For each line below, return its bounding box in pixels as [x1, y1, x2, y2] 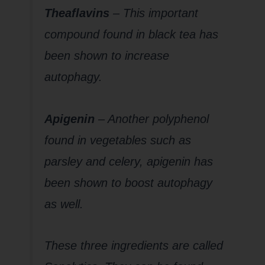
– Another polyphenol [94, 112, 209, 125]
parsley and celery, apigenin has [44, 154, 213, 168]
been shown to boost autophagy [44, 176, 212, 189]
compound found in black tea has [44, 28, 218, 41]
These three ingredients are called [44, 239, 223, 253]
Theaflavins [44, 7, 109, 20]
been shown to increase [44, 49, 169, 63]
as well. [44, 197, 83, 211]
